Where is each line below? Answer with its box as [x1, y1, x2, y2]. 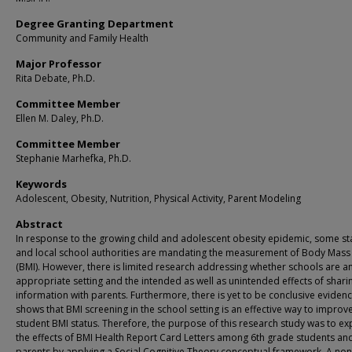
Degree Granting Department [16, 16, 174, 31]
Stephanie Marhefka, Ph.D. [16, 152, 131, 166]
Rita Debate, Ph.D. [16, 71, 95, 86]
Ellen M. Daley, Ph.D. [16, 112, 104, 126]
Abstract [16, 217, 63, 232]
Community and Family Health [16, 31, 148, 46]
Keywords [16, 177, 67, 192]
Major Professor [16, 57, 101, 71]
